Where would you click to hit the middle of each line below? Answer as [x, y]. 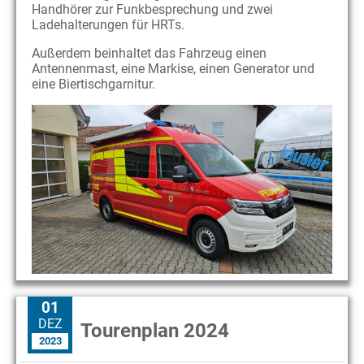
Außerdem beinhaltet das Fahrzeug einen [149, 53]
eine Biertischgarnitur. [93, 84]
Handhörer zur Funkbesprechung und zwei [152, 9]
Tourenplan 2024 [155, 331]
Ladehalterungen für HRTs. [108, 25]
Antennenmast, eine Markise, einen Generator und [173, 69]
